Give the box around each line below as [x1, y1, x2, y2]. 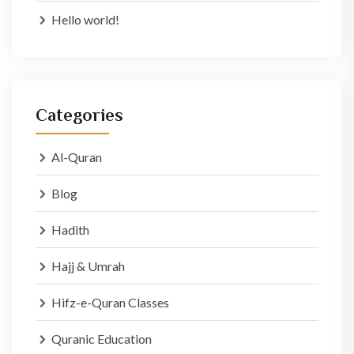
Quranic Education [51, 331, 152, 346]
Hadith [51, 222, 89, 237]
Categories [36, 105, 123, 125]
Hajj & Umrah [51, 258, 125, 273]
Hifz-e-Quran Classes [51, 295, 169, 310]
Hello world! [51, 12, 119, 27]
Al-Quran [51, 149, 102, 164]
